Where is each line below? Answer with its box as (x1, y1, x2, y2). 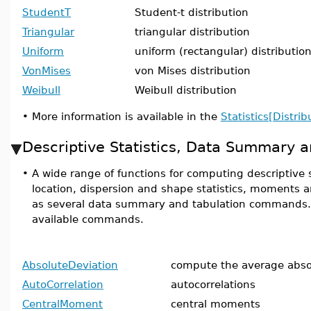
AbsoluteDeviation (22, 259, 118, 271)
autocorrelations (171, 278, 255, 290)
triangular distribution (135, 26, 250, 37)
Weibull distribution (135, 84, 237, 96)
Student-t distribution (135, 6, 249, 18)
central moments (171, 298, 260, 310)
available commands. (32, 213, 144, 225)
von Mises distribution (135, 65, 251, 76)
